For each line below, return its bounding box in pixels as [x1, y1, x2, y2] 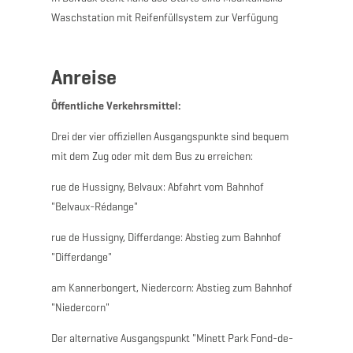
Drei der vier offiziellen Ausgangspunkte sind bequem [50, 129, 289, 143]
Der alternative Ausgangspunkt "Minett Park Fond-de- [50, 331, 293, 345]
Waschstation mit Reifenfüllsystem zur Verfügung [50, 10, 278, 24]
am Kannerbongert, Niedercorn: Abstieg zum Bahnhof [50, 281, 292, 295]
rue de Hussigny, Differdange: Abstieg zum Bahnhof [50, 230, 281, 244]
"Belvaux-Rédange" [50, 199, 138, 214]
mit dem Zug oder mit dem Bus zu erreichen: [50, 149, 253, 163]
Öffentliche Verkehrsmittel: [50, 98, 181, 113]
